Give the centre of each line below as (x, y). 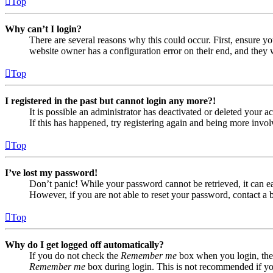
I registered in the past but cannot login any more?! (110, 101)
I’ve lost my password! (51, 173)
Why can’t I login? (43, 29)
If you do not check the (75, 256)
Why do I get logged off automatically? (84, 245)
